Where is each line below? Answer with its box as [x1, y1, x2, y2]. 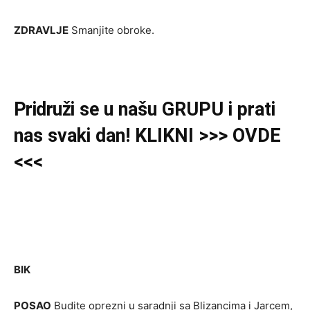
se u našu [74, 98, 162, 120]
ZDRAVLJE [14, 24, 69, 37]
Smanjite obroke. [69, 24, 154, 37]
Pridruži [14, 98, 75, 120]
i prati [228, 98, 275, 120]
